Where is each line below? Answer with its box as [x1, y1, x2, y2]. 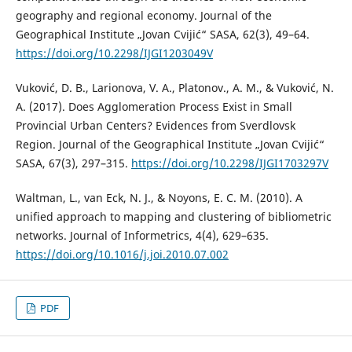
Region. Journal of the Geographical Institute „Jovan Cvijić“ [15, 136, 324, 152]
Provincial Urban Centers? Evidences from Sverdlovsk [15, 117, 295, 133]
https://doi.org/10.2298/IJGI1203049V [15, 45, 213, 60]
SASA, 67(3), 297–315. [15, 155, 131, 170]
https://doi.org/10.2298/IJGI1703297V [130, 155, 328, 170]
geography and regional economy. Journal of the [15, 7, 272, 23]
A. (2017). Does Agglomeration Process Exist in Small [15, 98, 292, 114]
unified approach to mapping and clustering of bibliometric [15, 208, 332, 224]
